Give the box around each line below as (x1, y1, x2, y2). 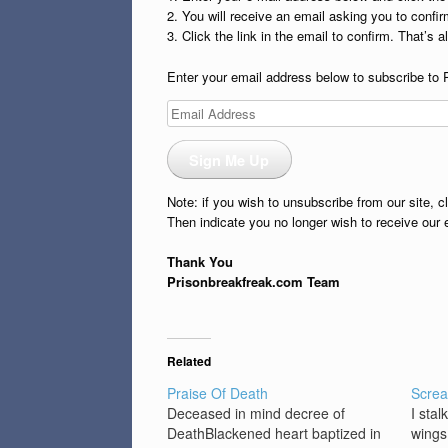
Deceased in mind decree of (167, 403, 345, 424)
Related (167, 352, 211, 371)
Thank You (167, 252, 233, 272)
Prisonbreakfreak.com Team (167, 272, 340, 292)
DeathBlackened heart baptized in (167, 423, 381, 444)
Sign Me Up (189, 149, 270, 170)
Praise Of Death (167, 383, 268, 404)
